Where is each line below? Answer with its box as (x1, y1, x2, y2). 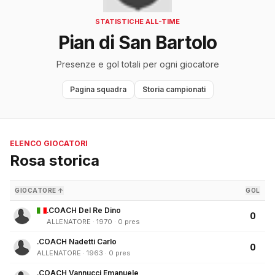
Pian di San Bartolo (58, 31, 217, 54)
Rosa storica (10, 152, 99, 170)
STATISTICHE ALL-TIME (95, 17, 180, 26)
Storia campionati (142, 85, 206, 95)
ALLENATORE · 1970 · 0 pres (47, 217, 140, 227)
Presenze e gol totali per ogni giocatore (56, 59, 219, 70)
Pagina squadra (69, 85, 126, 95)
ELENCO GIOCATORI (10, 139, 88, 149)
